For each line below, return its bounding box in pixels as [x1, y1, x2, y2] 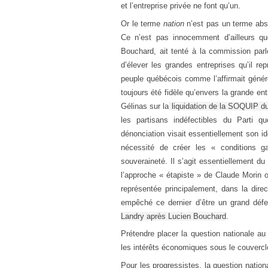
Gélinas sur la [121, 101, 169, 111]
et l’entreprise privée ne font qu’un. [121, 1, 240, 10]
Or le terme [121, 19, 163, 28]
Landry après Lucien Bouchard [121, 211, 226, 221]
